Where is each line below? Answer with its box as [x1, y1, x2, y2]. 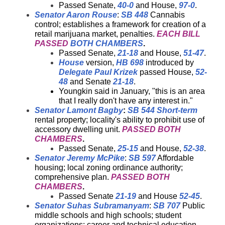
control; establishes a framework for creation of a [35, 20, 206, 29]
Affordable [156, 154, 194, 162]
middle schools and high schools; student [35, 211, 181, 219]
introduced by [144, 58, 194, 67]
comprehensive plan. [35, 173, 111, 181]
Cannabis [148, 11, 185, 19]
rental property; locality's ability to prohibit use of [35, 116, 204, 124]
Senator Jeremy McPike [35, 154, 125, 162]
